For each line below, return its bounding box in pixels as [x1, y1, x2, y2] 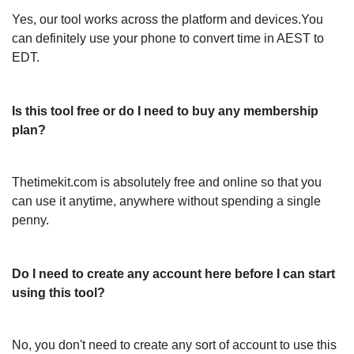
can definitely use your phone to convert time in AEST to [12, 32, 324, 45]
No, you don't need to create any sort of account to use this [12, 338, 337, 352]
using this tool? [12, 286, 105, 299]
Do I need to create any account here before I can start [12, 267, 335, 281]
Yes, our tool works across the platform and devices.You [12, 13, 323, 26]
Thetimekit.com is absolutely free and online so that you [12, 175, 322, 189]
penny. [12, 213, 49, 227]
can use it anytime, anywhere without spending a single [12, 194, 321, 208]
